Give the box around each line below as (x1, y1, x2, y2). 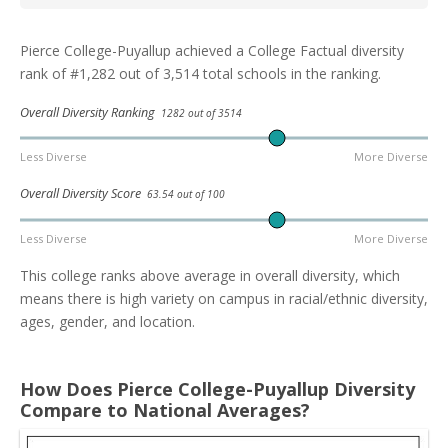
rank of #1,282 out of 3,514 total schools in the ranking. (20, 64, 381, 83)
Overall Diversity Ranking (20, 104, 161, 121)
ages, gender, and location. (20, 311, 195, 331)
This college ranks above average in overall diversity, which (20, 265, 400, 285)
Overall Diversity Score (20, 185, 147, 203)
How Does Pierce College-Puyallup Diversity (20, 376, 415, 401)
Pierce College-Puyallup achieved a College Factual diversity (20, 41, 404, 60)
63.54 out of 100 (147, 187, 225, 202)
